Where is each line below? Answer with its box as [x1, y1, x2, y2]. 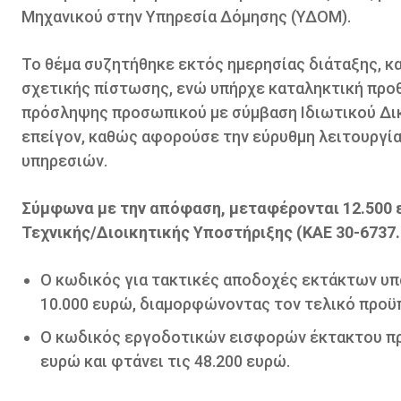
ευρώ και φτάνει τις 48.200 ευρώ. [40, 352, 290, 371]
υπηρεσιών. [21, 151, 107, 171]
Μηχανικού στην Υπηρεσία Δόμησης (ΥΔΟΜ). [21, 7, 351, 27]
